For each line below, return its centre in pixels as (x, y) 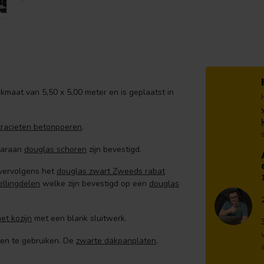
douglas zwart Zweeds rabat (111, 171)
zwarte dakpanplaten (116, 240)
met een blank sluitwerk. (80, 219)
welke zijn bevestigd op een (95, 184)
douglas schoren (55, 149)
